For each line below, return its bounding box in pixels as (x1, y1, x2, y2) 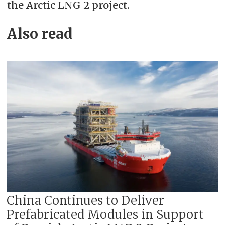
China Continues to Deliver (7, 193, 165, 209)
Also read (7, 25, 73, 43)
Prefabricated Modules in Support (7, 207, 204, 223)
